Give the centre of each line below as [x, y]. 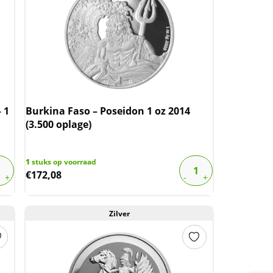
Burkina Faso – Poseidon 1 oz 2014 [108, 111]
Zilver [119, 214]
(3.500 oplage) [59, 124]
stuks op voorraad [63, 162]
